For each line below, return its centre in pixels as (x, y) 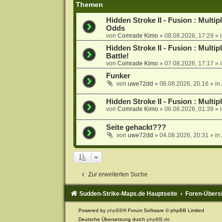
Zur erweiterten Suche (118, 174)
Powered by (92, 210)
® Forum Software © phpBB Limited (163, 210)
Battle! (117, 56)
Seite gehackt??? (136, 127)
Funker (118, 76)
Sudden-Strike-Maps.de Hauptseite (128, 194)
